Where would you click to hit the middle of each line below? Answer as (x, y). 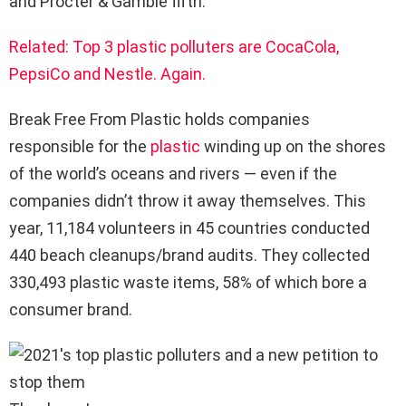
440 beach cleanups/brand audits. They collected (189, 255)
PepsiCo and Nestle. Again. (107, 74)
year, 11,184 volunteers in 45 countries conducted (189, 228)
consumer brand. (71, 309)
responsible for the (80, 146)
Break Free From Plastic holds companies (159, 119)
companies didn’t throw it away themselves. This (188, 201)
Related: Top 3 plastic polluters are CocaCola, (174, 47)
